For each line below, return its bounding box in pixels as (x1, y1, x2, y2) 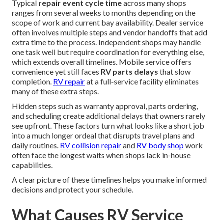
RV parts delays (101, 67, 158, 77)
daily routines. (12, 140, 60, 150)
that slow (158, 67, 191, 77)
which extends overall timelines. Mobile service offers (12, 57, 192, 67)
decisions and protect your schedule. (12, 185, 133, 194)
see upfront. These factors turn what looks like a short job (12, 121, 204, 131)
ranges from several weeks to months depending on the (12, 8, 195, 18)
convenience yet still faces (12, 67, 101, 77)
